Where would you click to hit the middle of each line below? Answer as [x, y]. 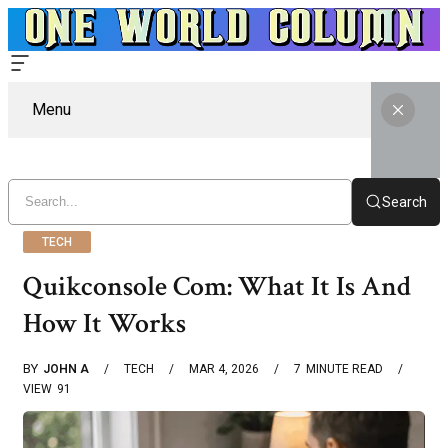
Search [404, 201]
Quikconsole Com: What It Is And [217, 286]
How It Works [104, 323]
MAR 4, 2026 [224, 369]
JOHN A [66, 369]
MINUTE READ [344, 369]
